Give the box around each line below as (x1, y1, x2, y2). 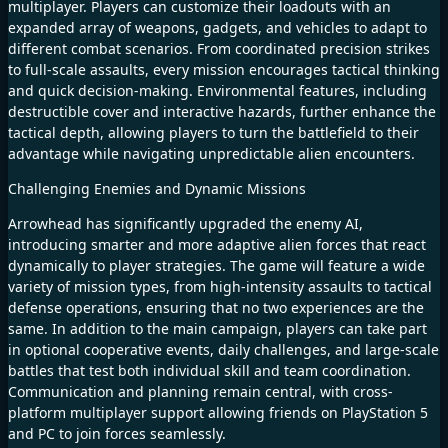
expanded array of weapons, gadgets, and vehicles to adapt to (8, 17, 427, 37)
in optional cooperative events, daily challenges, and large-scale (8, 339, 439, 359)
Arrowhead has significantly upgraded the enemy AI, (8, 213, 363, 233)
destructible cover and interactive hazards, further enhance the (8, 101, 436, 121)
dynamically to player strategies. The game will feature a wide (8, 255, 425, 275)
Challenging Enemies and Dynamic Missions (8, 178, 306, 198)
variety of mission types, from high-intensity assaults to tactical (8, 276, 432, 296)
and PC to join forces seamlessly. (8, 423, 226, 443)
